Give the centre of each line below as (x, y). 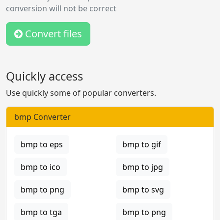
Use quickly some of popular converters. (81, 93)
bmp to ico (41, 167)
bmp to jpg (143, 167)
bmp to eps (42, 144)
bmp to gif (142, 144)
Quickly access (44, 76)
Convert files (52, 33)
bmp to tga (41, 212)
